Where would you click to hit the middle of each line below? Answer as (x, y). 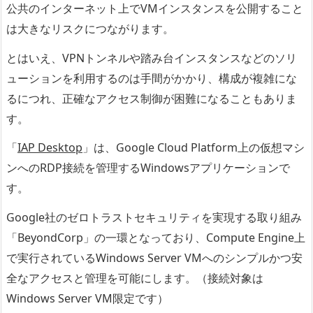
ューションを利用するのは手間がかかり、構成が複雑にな (152, 78)
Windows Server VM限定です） (87, 299)
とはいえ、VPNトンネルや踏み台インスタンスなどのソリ (152, 58)
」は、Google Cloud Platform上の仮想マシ (194, 148)
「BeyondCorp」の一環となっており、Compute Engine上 (156, 238)
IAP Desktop (50, 148)
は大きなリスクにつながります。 (90, 28)
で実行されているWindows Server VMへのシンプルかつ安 (154, 258)
